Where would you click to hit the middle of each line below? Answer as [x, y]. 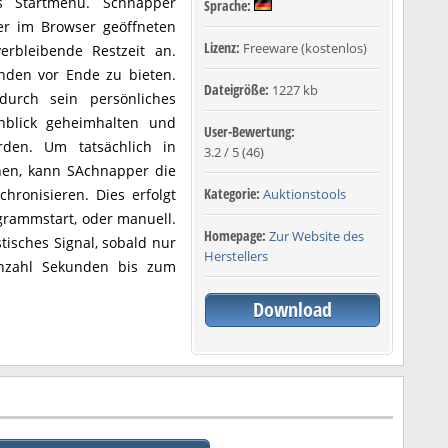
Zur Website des [316, 236]
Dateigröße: [238, 89]
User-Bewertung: [249, 131]
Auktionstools [304, 194]
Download [292, 309]
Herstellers [236, 256]
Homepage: [236, 235]
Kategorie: [233, 193]
